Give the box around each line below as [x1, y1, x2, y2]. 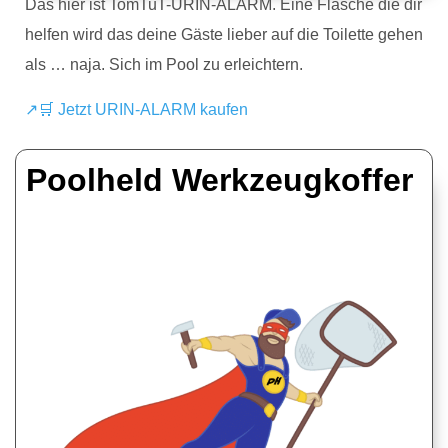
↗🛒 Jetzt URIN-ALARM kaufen [25, 100, 248, 118]
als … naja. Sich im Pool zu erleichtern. [25, 56, 303, 74]
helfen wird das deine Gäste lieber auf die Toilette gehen [25, 26, 423, 44]
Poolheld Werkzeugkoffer [26, 162, 413, 199]
